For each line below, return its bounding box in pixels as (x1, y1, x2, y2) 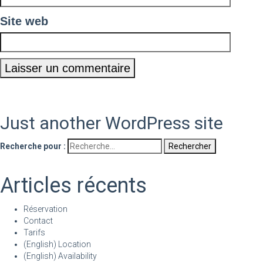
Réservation (23, 204, 68, 214)
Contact (23, 216, 53, 225)
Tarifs (23, 228, 45, 237)
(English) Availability (23, 251, 97, 261)
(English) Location (23, 240, 91, 249)
